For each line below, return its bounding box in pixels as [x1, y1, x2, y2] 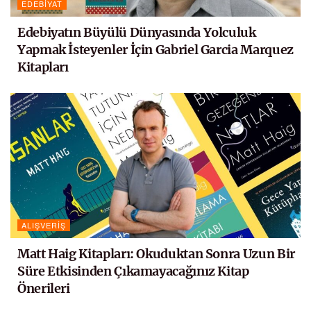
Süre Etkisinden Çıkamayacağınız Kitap [17, 263, 249, 280]
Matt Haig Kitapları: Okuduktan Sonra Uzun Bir [17, 246, 295, 262]
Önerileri [17, 280, 70, 297]
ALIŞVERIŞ [22, 219, 66, 231]
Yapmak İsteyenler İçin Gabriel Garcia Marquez [17, 42, 294, 58]
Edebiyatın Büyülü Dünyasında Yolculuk [17, 24, 256, 41]
